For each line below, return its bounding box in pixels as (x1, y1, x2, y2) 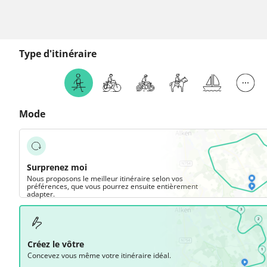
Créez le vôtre (27, 238, 84, 250)
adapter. (27, 189, 55, 199)
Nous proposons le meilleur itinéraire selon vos (27, 173, 183, 184)
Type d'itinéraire (19, 47, 97, 60)
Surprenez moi (27, 162, 87, 173)
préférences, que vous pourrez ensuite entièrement (27, 181, 198, 191)
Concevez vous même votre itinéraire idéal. (27, 250, 171, 260)
